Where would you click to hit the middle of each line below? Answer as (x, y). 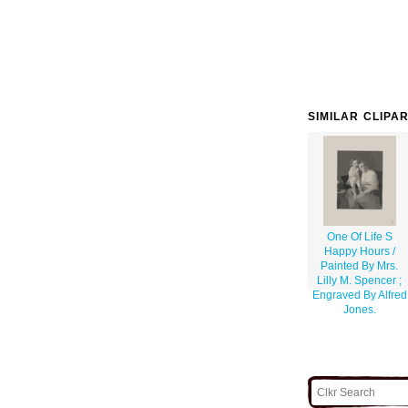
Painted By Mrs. (359, 266)
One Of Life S (359, 237)
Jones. (359, 310)
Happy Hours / (359, 252)
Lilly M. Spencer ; (359, 281)
